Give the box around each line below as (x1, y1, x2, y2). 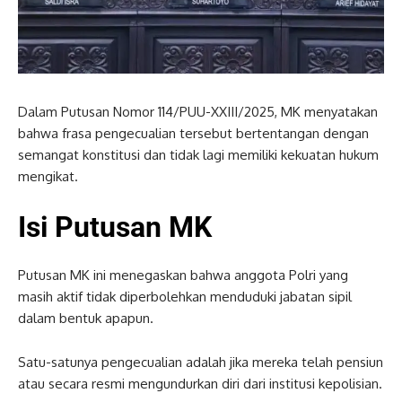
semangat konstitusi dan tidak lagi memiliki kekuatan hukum (18, 145, 379, 163)
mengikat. (18, 167, 78, 185)
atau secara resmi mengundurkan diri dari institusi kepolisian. (18, 374, 382, 392)
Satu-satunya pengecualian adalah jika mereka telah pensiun (18, 353, 383, 371)
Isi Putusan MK (18, 209, 212, 244)
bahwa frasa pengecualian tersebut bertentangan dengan (18, 124, 369, 142)
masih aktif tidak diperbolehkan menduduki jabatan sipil (18, 287, 352, 305)
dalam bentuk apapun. (18, 309, 153, 327)
